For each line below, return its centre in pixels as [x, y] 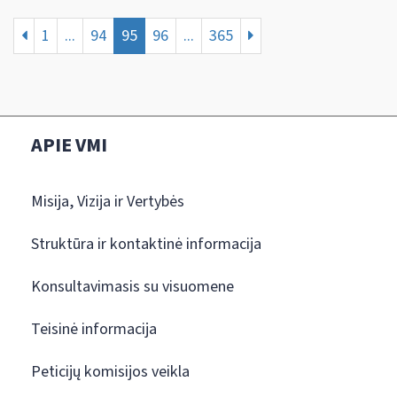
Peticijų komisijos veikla [110, 371]
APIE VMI [69, 145]
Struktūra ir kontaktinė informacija [146, 244]
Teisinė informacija [94, 329]
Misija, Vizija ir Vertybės [108, 201]
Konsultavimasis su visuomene [132, 286]
